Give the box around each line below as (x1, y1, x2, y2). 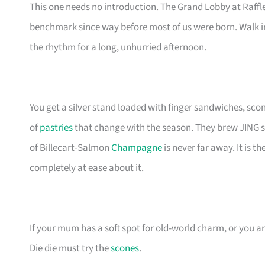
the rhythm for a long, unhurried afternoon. (30, 40, 206, 55)
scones (111, 241, 139, 256)
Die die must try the (30, 241, 111, 256)
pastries (40, 121, 73, 135)
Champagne (111, 141, 162, 156)
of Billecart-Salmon (30, 141, 111, 156)
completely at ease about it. (30, 161, 144, 176)
